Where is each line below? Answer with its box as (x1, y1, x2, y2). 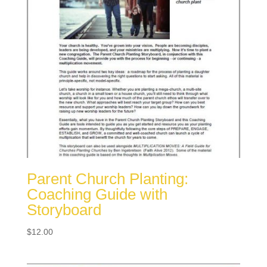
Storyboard (26, 200, 101, 219)
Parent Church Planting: (26, 169, 188, 188)
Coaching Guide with (26, 185, 167, 203)
